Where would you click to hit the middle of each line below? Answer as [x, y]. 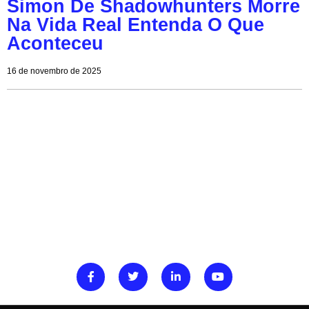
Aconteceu [55, 44]
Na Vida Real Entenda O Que [136, 25]
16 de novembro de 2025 [54, 71]
